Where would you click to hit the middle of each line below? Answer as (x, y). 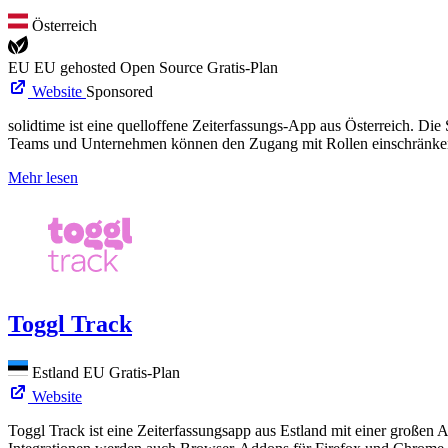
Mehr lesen (43, 178)
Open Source (163, 68)
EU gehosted (77, 68)
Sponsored (119, 92)
